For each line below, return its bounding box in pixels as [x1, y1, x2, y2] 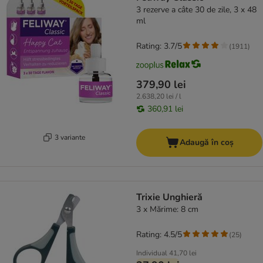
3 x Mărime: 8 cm [143, 204, 198, 215]
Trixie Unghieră [136, 191, 203, 204]
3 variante [54, 132, 85, 142]
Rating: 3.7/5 [136, 41, 182, 52]
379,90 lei [136, 77, 186, 92]
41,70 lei [169, 248, 197, 258]
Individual [136, 248, 167, 258]
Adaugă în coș [179, 137, 234, 149]
